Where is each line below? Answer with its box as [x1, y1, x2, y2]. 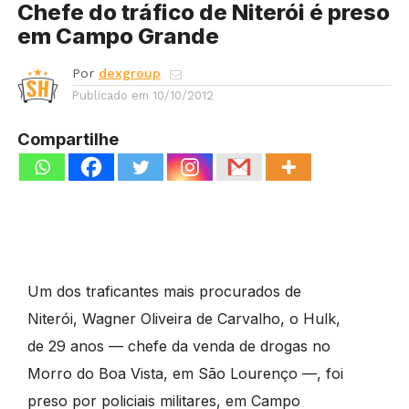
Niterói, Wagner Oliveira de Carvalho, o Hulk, [26, 309, 341, 329]
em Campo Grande [16, 23, 219, 50]
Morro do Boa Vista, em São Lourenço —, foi [26, 364, 343, 383]
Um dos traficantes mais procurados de [26, 282, 301, 301]
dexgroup [98, 66, 161, 81]
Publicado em [71, 89, 149, 103]
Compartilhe [16, 129, 119, 150]
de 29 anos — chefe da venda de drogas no [26, 337, 330, 356]
